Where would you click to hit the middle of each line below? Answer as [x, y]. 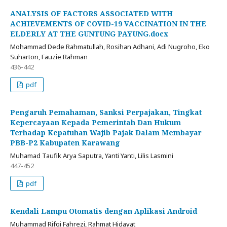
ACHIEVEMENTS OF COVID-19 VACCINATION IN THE [108, 24]
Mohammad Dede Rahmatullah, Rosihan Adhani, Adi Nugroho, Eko [110, 47]
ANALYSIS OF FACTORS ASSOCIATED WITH [91, 14]
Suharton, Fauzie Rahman [49, 57]
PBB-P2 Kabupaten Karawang [65, 143]
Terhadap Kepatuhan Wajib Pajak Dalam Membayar [106, 133]
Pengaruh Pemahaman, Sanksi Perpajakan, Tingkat [106, 112]
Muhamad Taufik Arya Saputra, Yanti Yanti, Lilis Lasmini [92, 156]
